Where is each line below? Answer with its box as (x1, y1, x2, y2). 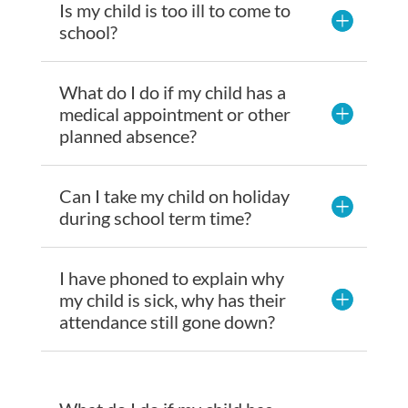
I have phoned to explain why (58, 266, 284, 289)
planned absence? (58, 124, 197, 147)
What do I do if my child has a (58, 80, 286, 103)
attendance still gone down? (58, 310, 275, 332)
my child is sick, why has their (58, 288, 286, 311)
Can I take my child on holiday (58, 184, 290, 207)
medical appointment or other (58, 102, 291, 125)
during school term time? (58, 206, 251, 229)
